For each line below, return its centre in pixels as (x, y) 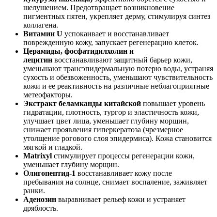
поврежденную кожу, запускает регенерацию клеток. (111, 42)
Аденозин (40, 199)
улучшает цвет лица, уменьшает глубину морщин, (106, 121)
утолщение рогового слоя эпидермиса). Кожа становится (117, 138)
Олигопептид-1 (49, 173)
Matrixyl (38, 155)
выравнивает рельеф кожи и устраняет (121, 199)
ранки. (34, 190)
